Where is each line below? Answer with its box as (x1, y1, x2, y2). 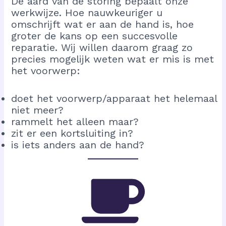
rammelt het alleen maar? (11, 116, 139, 128)
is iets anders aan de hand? (11, 139, 145, 151)
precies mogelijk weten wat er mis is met (11, 53, 214, 66)
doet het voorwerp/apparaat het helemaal (11, 92, 217, 105)
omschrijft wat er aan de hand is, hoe (11, 18, 194, 31)
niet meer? (11, 104, 64, 117)
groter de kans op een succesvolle (11, 30, 178, 42)
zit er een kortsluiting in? (11, 127, 134, 140)
